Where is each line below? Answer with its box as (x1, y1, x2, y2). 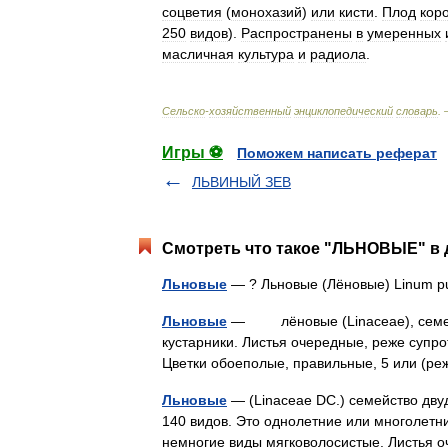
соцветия (162, 4, 222, 20)
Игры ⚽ (162, 144, 223, 161)
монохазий (231, 4, 302, 20)
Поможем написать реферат (237, 145, 437, 161)
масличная (162, 46, 234, 62)
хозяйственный (209, 105, 291, 117)
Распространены (241, 25, 352, 41)
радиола (310, 46, 366, 62)
